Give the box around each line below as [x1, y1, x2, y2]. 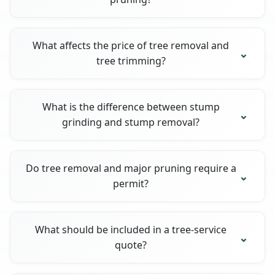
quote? [115, 238, 147, 252]
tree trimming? [96, 53, 166, 68]
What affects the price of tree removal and [33, 38, 230, 52]
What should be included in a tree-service [35, 222, 227, 236]
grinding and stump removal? [62, 115, 200, 129]
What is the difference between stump [42, 99, 220, 114]
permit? [113, 176, 149, 190]
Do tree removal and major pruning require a [25, 161, 236, 175]
